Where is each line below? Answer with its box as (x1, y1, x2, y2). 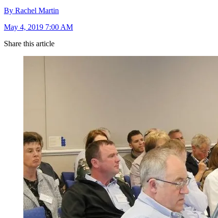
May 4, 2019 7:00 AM (4, 23, 73, 32)
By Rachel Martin (4, 6, 59, 15)
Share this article (4, 39, 54, 48)
